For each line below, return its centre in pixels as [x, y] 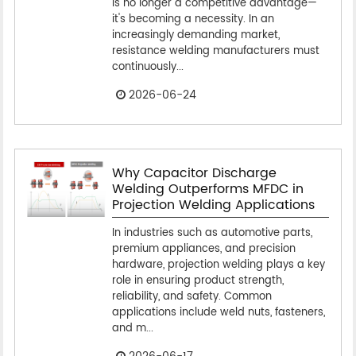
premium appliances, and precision [203, 249]
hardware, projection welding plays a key [218, 265]
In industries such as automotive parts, [212, 233]
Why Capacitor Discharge [194, 173]
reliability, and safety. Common [192, 296]
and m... [132, 328]
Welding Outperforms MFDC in [207, 189]
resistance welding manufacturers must [215, 51]
